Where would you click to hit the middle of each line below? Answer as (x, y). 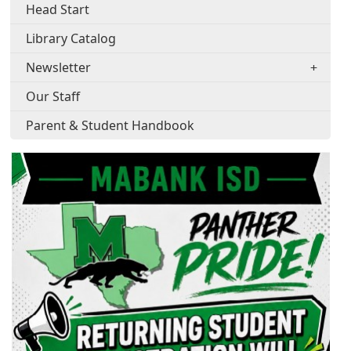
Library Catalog (71, 39)
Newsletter (59, 68)
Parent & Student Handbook (110, 126)
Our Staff (53, 97)
